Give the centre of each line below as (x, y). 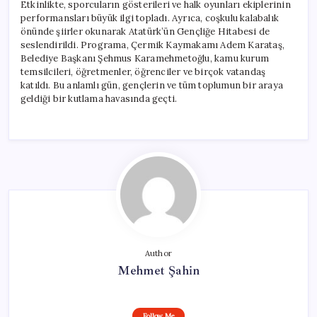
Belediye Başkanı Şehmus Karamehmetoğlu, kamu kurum (145, 58)
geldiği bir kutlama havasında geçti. (99, 98)
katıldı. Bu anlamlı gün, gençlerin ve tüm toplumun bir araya (152, 85)
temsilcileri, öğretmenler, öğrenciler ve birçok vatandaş (143, 71)
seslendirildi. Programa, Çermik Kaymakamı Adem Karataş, (153, 45)
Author (158, 253)
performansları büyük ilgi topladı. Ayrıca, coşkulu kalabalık (150, 18)
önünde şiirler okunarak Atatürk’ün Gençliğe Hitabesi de (145, 31)
